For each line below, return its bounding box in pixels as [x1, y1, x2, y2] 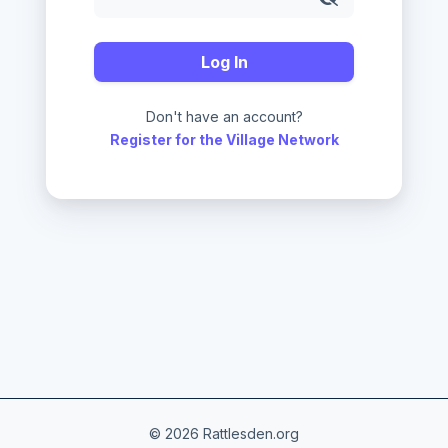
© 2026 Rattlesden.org [149, 425, 299, 442]
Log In [200, 52, 248, 72]
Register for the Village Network [109, 131, 339, 148]
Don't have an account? [145, 108, 303, 125]
